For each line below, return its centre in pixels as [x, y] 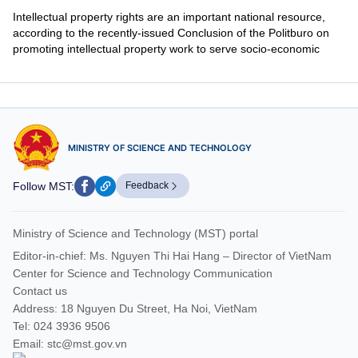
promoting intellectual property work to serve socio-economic [166, 49]
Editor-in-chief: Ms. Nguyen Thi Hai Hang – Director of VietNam [172, 256]
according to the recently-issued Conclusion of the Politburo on [171, 33]
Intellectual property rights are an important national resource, [169, 17]
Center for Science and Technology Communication [143, 273]
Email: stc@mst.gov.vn [70, 344]
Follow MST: [44, 186]
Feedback [147, 185]
